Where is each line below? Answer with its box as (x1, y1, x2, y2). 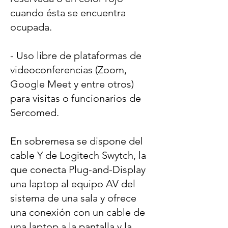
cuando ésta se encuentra (10, 7, 126, 19)
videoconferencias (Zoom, (10, 64, 127, 76)
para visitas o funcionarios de (10, 92, 141, 105)
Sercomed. (10, 106, 59, 119)
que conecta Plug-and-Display (10, 163, 146, 176)
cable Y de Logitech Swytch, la (10, 149, 146, 162)
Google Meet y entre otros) (10, 78, 134, 91)
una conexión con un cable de (10, 206, 145, 219)
